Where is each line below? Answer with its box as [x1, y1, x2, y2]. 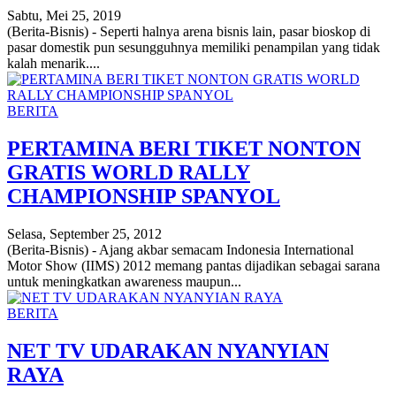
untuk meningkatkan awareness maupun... [7, 274, 241, 289]
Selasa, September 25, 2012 [7, 226, 162, 241]
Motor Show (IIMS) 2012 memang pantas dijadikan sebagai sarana [7, 258, 380, 273]
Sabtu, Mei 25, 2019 [7, 8, 121, 24]
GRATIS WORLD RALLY [7, 161, 250, 185]
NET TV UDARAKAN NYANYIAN [7, 339, 329, 362]
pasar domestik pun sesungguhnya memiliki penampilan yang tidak [7, 40, 380, 56]
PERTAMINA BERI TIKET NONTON [7, 137, 361, 161]
